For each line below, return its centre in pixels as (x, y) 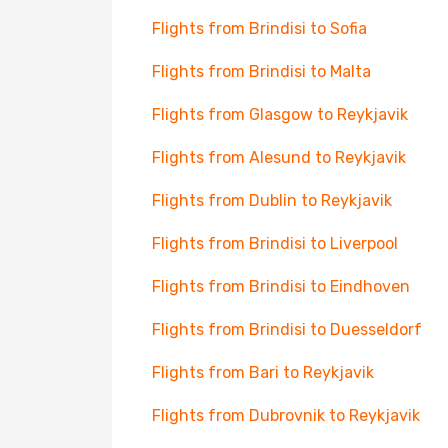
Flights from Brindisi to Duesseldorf (287, 329)
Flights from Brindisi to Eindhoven (281, 286)
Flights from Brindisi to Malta (261, 71)
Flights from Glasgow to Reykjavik (280, 114)
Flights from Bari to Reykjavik (263, 372)
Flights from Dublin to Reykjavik (272, 200)
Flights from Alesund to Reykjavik (279, 157)
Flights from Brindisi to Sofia (259, 28)
